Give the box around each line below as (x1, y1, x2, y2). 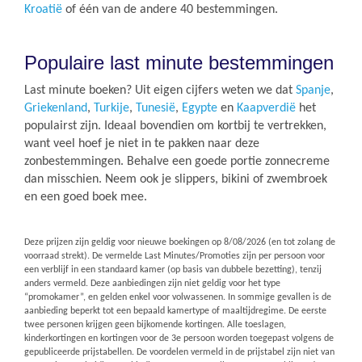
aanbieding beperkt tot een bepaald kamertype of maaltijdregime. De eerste (24, 306, 326, 316)
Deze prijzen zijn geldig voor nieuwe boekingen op (24, 238, 224, 247)
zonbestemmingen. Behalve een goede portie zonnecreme (24, 155, 330, 168)
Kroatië (24, 3, 62, 16)
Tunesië (136, 102, 175, 115)
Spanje (296, 84, 330, 97)
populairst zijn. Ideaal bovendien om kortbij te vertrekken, (24, 120, 326, 133)
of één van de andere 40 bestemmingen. (62, 3, 278, 16)
